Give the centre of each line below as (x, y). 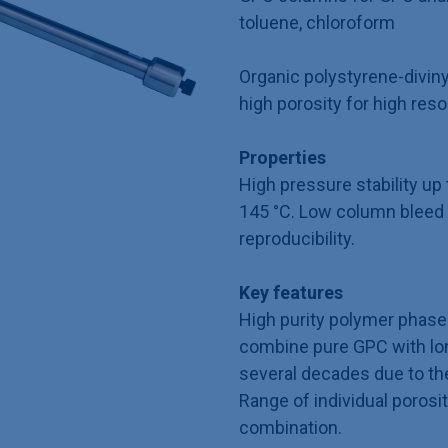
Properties (282, 157)
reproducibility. (297, 238)
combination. (290, 427)
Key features (291, 292)
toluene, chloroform (317, 22)
